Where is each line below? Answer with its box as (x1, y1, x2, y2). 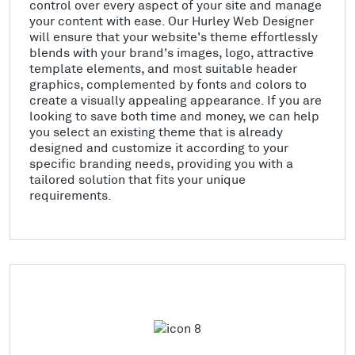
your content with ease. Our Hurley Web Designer (29, 12, 314, 28)
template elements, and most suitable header (29, 59, 297, 75)
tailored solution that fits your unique (29, 170, 246, 186)
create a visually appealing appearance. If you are (29, 91, 322, 107)
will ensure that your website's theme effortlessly (29, 28, 318, 44)
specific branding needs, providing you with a (29, 155, 293, 170)
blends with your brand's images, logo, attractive (29, 44, 314, 59)
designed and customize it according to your (29, 139, 288, 155)
